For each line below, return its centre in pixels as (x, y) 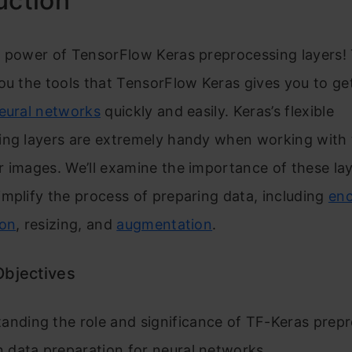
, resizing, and (66, 224)
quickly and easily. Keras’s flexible (217, 111)
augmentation (165, 224)
